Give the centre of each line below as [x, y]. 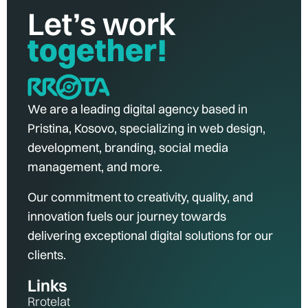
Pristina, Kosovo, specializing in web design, [146, 129]
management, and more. [95, 167]
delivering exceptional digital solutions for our [150, 236]
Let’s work [102, 24]
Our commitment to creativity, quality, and [140, 197]
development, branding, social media [128, 148]
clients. [47, 255]
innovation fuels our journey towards [127, 217]
